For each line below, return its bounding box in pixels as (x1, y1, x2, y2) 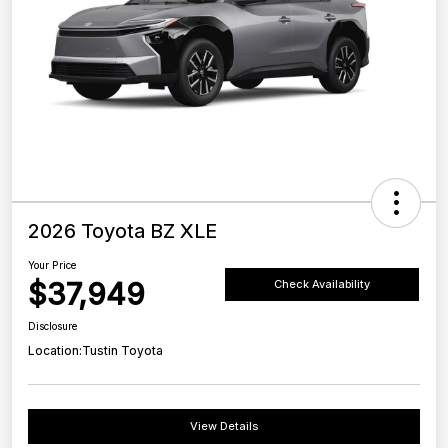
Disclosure (28, 320, 78, 333)
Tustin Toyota (82, 343, 163, 359)
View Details (190, 419, 258, 434)
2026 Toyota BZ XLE (28, 219, 217, 244)
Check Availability (274, 276, 370, 291)
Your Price (28, 259, 77, 272)
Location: (28, 343, 82, 359)
